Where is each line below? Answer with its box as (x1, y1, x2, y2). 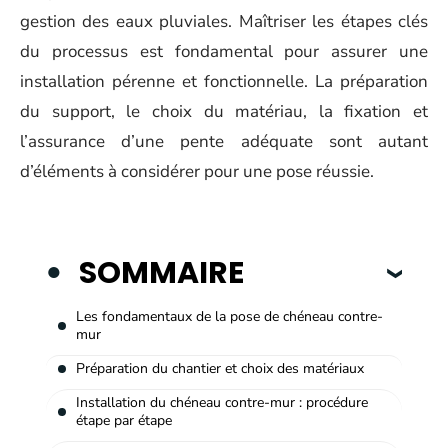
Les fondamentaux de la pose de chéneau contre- (76, 306, 383, 326)
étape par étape (76, 410, 172, 430)
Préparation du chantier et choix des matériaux (76, 358, 364, 378)
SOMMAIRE (79, 251, 244, 294)
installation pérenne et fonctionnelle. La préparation (20, 70, 428, 93)
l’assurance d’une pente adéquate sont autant (20, 130, 428, 153)
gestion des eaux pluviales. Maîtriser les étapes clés (20, 10, 428, 33)
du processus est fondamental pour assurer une (20, 40, 428, 63)
